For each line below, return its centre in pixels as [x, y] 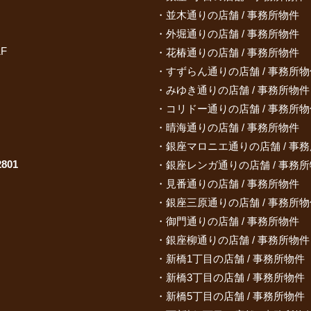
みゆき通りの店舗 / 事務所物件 [238, 90]
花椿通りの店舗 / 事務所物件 [233, 52]
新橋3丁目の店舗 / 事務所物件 [235, 277]
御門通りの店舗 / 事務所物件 [233, 221]
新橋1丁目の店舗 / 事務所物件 [235, 259]
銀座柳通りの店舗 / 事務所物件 [238, 240]
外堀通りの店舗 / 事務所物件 [233, 34]
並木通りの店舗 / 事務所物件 [233, 15]
